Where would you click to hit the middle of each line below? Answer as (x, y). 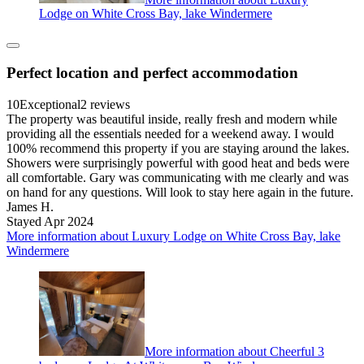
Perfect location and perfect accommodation (152, 73)
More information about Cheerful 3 (234, 351)
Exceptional (50, 104)
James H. (30, 206)
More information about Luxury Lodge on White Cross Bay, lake (173, 236)
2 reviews (105, 104)
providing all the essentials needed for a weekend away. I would (170, 133)
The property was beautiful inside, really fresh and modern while (172, 119)
